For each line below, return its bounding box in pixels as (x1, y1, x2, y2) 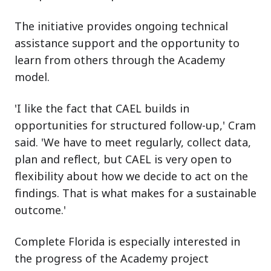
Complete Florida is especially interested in (15, 233, 240, 249)
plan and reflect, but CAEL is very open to (15, 151, 232, 166)
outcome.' (15, 202, 66, 217)
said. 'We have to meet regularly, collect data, (15, 134, 251, 149)
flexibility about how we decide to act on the (15, 168, 248, 183)
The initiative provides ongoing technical (15, 18, 228, 33)
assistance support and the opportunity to (15, 35, 240, 50)
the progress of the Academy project (15, 250, 209, 266)
